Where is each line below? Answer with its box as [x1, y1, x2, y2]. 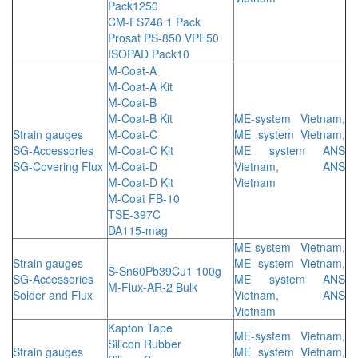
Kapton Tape [108, 319, 173, 336]
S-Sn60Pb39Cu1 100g [108, 262, 221, 279]
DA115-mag [108, 221, 168, 238]
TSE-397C [108, 205, 161, 222]
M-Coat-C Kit [108, 141, 173, 158]
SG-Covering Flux [13, 157, 103, 174]
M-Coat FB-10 [108, 189, 180, 206]
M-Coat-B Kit [108, 109, 173, 126]
